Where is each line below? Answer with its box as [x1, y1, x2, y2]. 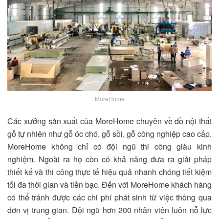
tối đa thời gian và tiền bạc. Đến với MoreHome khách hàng [7, 178, 212, 190]
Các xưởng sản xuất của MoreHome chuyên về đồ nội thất [7, 115, 212, 127]
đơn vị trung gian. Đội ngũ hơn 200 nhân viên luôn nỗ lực [7, 204, 212, 216]
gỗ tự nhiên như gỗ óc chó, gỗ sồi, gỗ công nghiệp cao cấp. [7, 128, 212, 139]
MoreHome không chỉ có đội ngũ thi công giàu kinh [7, 140, 212, 152]
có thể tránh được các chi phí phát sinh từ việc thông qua [7, 191, 212, 203]
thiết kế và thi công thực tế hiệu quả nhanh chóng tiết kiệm [7, 166, 212, 177]
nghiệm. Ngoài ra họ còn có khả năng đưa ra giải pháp [7, 153, 212, 165]
